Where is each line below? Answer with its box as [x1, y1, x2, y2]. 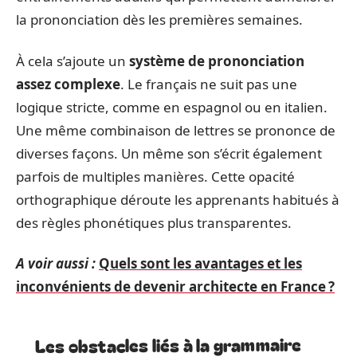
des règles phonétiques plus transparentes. [16, 213, 292, 232]
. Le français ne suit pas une [120, 74, 297, 93]
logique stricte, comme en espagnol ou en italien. [16, 97, 328, 116]
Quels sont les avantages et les [99, 254, 302, 273]
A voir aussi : [16, 254, 96, 273]
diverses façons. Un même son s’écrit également [16, 143, 322, 163]
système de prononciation [129, 51, 304, 70]
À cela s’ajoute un [16, 51, 129, 70]
